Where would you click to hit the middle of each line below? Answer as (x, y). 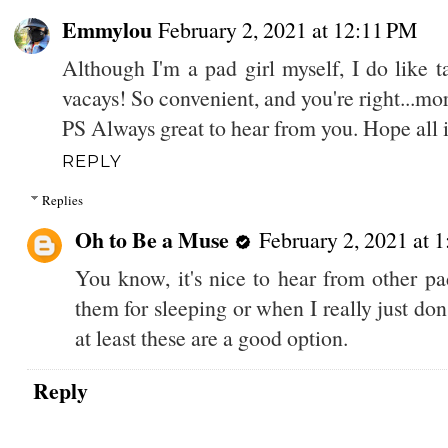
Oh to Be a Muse (151, 239)
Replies (62, 199)
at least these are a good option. (211, 337)
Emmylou (106, 30)
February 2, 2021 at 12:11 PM (287, 30)
